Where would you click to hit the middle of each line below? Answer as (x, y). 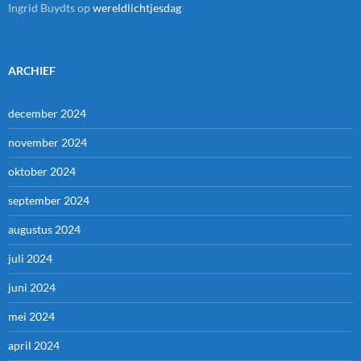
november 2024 (48, 143)
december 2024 (47, 114)
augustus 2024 (44, 230)
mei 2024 (31, 317)
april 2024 (34, 346)
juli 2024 (30, 259)
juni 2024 (32, 288)
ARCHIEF (32, 71)
